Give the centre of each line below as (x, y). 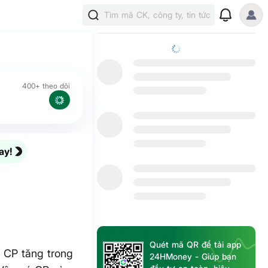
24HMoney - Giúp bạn (193, 257)
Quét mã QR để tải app (196, 245)
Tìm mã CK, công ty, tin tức (157, 15)
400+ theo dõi (46, 86)
